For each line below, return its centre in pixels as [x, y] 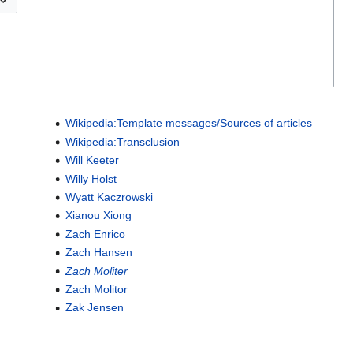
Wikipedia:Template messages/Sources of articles [188, 123]
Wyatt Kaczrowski [109, 197]
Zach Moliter [96, 271]
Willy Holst [91, 178]
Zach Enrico [95, 234]
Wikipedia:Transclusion [122, 141]
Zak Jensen [94, 308]
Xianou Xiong [98, 216]
